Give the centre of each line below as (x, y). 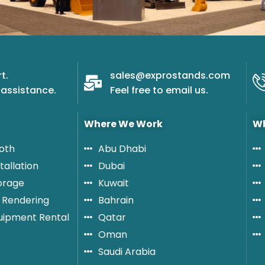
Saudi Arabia (127, 251)
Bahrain (116, 200)
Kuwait (113, 183)
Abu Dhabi (122, 148)
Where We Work (123, 124)
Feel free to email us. (159, 90)
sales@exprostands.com (170, 75)
